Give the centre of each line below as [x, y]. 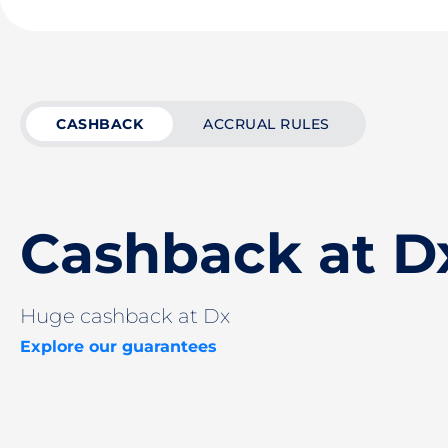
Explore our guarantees [118, 346]
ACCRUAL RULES [266, 124]
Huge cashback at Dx [125, 316]
